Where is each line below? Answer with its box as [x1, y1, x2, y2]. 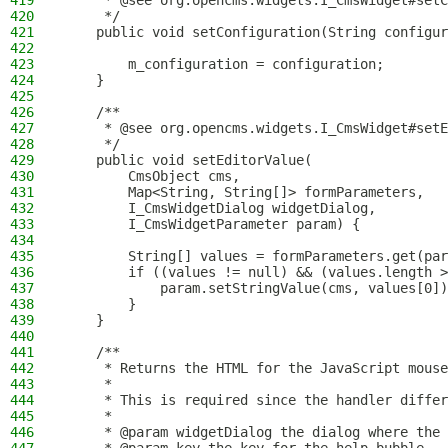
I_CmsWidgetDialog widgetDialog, [64, 200, 376, 216]
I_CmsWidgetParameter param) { [64, 216, 360, 232]
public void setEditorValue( [64, 152, 312, 168]
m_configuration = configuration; [64, 56, 384, 72]
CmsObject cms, [64, 168, 240, 184]
